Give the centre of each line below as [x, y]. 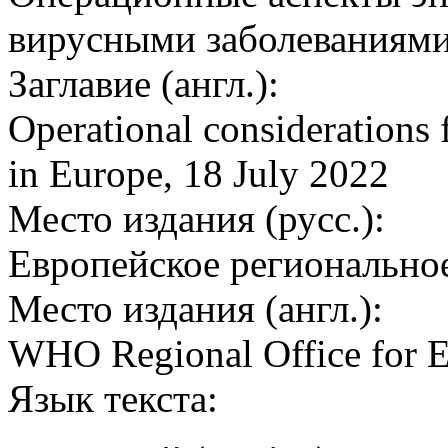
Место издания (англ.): [195, 309]
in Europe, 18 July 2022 [198, 174]
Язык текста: [113, 399]
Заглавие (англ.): [143, 84]
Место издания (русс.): [196, 219]
